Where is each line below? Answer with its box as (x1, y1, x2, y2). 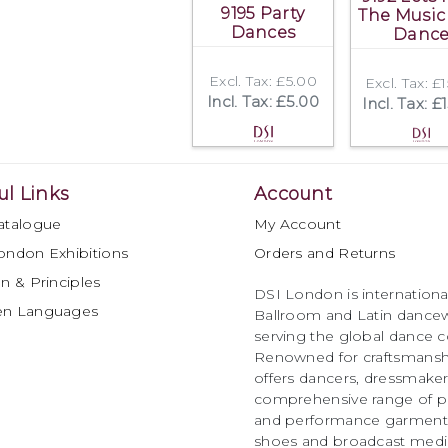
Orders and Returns (253, 243, 396, 262)
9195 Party (221, 4, 305, 24)
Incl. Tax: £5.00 (207, 92, 319, 112)
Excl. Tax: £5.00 (209, 72, 317, 91)
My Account (253, 214, 341, 233)
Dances (230, 23, 296, 43)
